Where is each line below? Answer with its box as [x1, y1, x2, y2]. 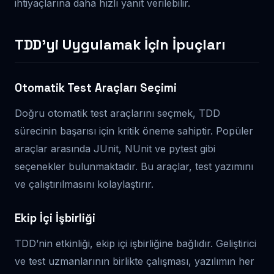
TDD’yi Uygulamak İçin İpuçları [15, 35, 226, 54]
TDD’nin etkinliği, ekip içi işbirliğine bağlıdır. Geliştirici [15, 237, 256, 250]
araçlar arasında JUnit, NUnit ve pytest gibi [15, 142, 215, 155]
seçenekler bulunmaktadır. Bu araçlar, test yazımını [15, 160, 253, 172]
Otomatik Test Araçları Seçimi [15, 80, 177, 95]
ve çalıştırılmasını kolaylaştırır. [15, 177, 154, 190]
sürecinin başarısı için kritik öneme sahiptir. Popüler [15, 124, 253, 137]
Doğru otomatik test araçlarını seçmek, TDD [15, 106, 220, 119]
